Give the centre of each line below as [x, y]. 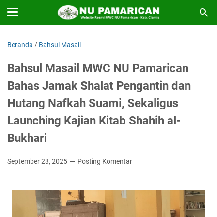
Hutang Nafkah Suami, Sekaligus [93, 103]
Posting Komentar [105, 161]
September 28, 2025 [38, 161]
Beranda [20, 45]
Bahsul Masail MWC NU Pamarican [98, 68]
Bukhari [27, 138]
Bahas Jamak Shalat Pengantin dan [99, 86]
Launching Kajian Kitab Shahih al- [94, 121]
